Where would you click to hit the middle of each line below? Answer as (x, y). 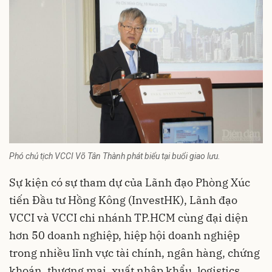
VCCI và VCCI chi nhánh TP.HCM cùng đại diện (129, 217)
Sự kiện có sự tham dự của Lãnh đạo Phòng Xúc (130, 182)
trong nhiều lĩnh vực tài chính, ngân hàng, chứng (134, 253)
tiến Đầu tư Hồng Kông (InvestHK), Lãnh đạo (123, 200)
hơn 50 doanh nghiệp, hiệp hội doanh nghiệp (124, 235)
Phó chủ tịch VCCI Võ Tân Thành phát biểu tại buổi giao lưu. (115, 156)
